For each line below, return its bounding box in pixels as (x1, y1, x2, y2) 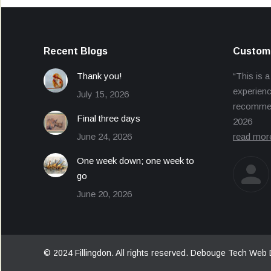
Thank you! (77, 71, 122, 81)
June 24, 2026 (77, 131, 132, 142)
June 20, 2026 (77, 189, 132, 199)
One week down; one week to (77, 155, 194, 166)
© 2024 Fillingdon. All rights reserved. (44, 247, 191, 258)
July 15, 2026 (77, 89, 129, 99)
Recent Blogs (44, 46, 108, 56)
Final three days (77, 113, 140, 123)
